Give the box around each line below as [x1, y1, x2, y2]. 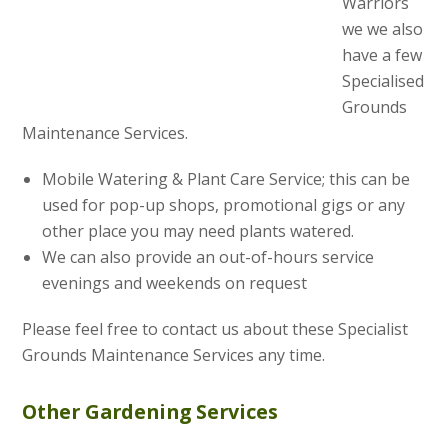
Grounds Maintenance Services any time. [22, 343, 326, 366]
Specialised [342, 69, 425, 92]
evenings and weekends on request [42, 271, 308, 294]
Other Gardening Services [22, 397, 279, 425]
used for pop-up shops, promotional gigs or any [42, 193, 406, 216]
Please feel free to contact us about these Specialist [22, 317, 409, 340]
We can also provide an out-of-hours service [42, 245, 375, 268]
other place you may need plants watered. [42, 219, 355, 242]
